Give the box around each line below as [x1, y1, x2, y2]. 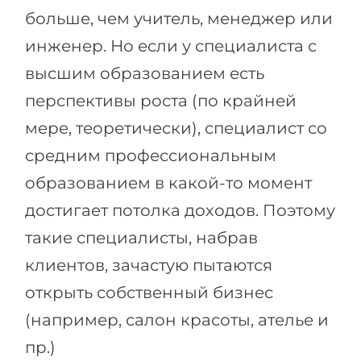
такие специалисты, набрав [25, 228, 258, 247]
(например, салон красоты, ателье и [25, 310, 329, 330]
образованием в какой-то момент [25, 173, 312, 193]
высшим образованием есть [25, 64, 264, 83]
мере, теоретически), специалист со [25, 118, 327, 138]
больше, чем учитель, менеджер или [25, 9, 333, 28]
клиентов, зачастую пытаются [25, 255, 272, 275]
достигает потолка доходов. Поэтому [25, 201, 335, 220]
